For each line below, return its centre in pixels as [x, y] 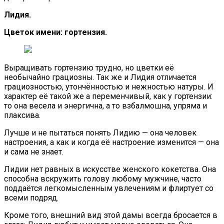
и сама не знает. [34, 151]
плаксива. [22, 115]
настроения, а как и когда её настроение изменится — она [111, 142]
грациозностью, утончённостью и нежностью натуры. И [109, 86]
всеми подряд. [31, 197]
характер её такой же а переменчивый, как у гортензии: [108, 96]
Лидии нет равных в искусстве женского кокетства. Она [110, 169]
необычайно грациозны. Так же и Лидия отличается [100, 77]
